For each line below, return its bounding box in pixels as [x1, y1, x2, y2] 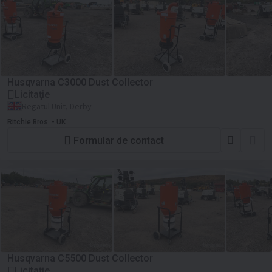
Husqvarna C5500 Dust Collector [7, 253, 153, 264]
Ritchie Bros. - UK [7, 118, 66, 126]
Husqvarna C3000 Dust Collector [7, 76, 153, 88]
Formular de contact [73, 134, 164, 146]
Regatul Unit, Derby [22, 101, 92, 112]
